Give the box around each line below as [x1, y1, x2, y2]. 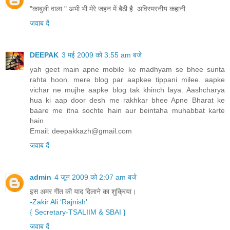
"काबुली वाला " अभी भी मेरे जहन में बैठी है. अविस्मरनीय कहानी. [30, 5, 187, 13]
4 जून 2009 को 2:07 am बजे [54, 173, 137, 182]
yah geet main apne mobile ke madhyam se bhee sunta [30, 65, 225, 74]
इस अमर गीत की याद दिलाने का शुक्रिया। [30, 187, 136, 196]
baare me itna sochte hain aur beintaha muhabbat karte [30, 106, 225, 115]
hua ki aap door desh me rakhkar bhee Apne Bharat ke [30, 96, 225, 105]
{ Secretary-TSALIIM [30, 208, 99, 217]
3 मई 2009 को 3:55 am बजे [62, 51, 142, 60]
